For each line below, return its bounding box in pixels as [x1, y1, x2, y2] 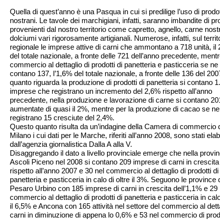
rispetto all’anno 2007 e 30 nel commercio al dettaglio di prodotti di [10, 166, 219, 175]
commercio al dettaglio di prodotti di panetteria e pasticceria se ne [10, 60, 218, 69]
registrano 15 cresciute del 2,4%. [10, 113, 114, 122]
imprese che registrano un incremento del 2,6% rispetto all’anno [10, 87, 212, 95]
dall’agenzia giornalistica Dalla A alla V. [10, 140, 132, 148]
